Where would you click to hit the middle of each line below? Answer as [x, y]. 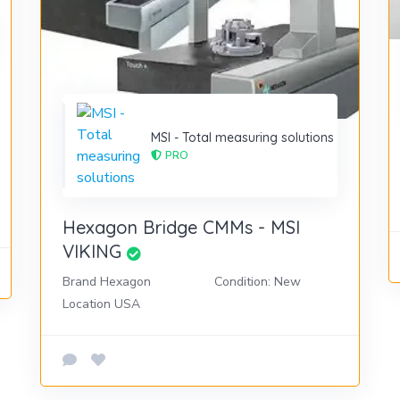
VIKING [92, 251]
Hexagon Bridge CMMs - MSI [181, 227]
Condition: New [257, 281]
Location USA [101, 304]
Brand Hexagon [106, 281]
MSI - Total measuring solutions [242, 138]
